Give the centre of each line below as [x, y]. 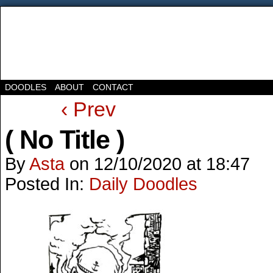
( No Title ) [65, 140]
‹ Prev [88, 109]
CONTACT [113, 87]
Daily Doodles [143, 184]
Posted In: [47, 184]
